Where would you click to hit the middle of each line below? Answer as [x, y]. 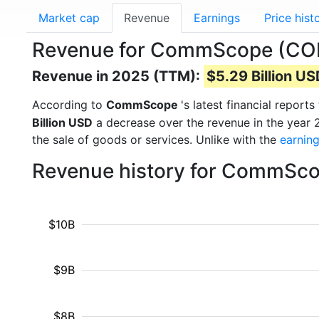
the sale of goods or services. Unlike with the [156, 140]
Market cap [69, 18]
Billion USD [62, 122]
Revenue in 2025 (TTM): [118, 76]
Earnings [217, 18]
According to [69, 105]
